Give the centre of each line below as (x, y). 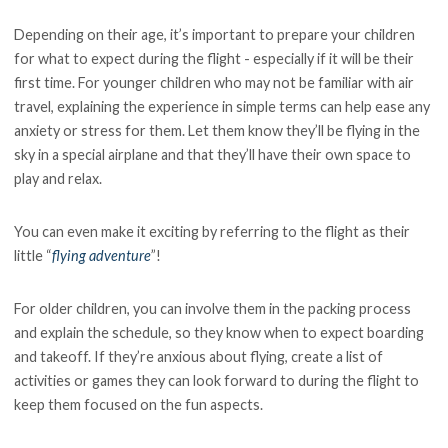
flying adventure (102, 256)
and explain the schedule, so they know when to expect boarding (219, 332)
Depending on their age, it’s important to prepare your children (215, 35)
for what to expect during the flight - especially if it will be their (214, 59)
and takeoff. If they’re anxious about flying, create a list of (199, 356)
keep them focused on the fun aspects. (140, 404)
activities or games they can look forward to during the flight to (217, 380)
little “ (33, 256)
